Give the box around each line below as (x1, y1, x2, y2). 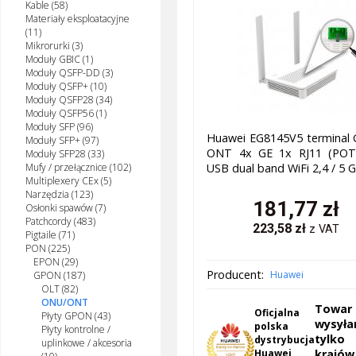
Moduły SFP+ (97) (25, 133, 99, 148)
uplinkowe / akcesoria (41, 336, 133, 350)
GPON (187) (33, 269, 85, 283)
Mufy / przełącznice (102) (25, 161, 131, 175)
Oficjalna (254, 306, 300, 320)
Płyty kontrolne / (41, 323, 111, 337)
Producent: (207, 267, 265, 283)
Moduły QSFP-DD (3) (25, 66, 113, 80)
